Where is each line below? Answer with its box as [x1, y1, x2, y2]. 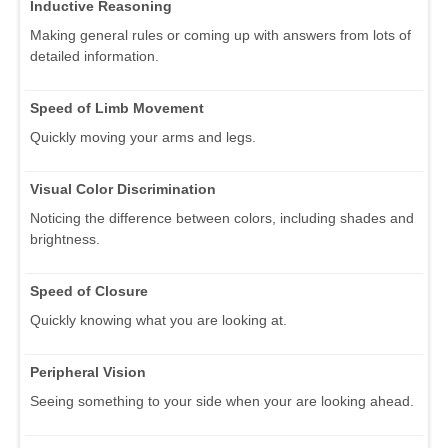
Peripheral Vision [30, 363, 146, 380]
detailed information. [30, 47, 159, 64]
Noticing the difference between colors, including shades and [30, 209, 414, 226]
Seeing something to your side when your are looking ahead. [30, 392, 414, 409]
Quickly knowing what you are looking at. [30, 311, 287, 328]
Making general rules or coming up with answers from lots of [30, 26, 411, 43]
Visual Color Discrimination [30, 180, 216, 197]
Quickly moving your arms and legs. [30, 128, 256, 145]
